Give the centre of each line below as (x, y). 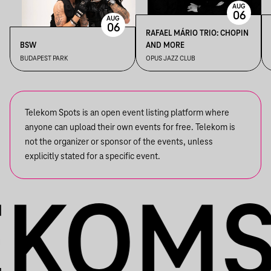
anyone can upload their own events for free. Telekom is (130, 128)
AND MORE (165, 45)
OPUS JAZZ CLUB (171, 59)
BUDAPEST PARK (44, 59)
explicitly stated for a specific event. (93, 157)
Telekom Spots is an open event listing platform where (127, 113)
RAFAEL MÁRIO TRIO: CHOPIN (197, 33)
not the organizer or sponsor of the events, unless (119, 142)
